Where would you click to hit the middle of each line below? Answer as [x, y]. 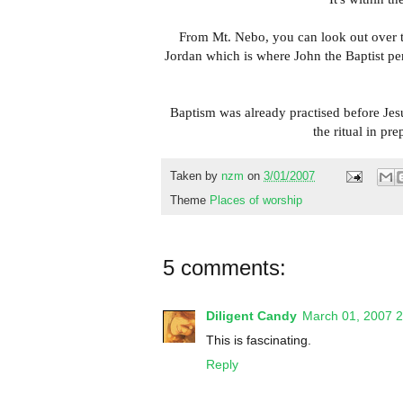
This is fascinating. [259, 340]
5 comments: [224, 267]
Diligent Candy [251, 315]
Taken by [196, 177]
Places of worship [256, 200]
